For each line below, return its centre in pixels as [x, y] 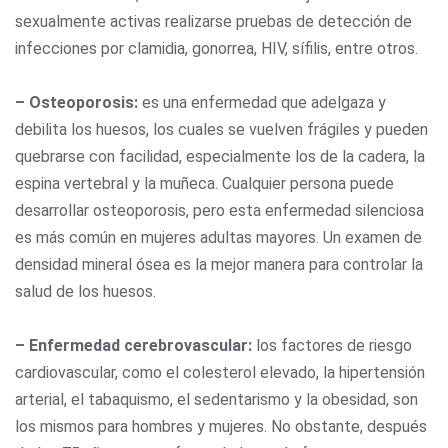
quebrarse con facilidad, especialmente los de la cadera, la [220, 156]
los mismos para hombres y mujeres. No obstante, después [221, 426]
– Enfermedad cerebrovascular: [133, 345]
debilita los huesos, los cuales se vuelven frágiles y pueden [221, 129]
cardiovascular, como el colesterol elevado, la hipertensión [220, 372]
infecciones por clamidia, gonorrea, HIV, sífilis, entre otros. [218, 48]
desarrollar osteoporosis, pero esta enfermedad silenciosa [219, 210]
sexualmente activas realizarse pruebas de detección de [213, 21]
